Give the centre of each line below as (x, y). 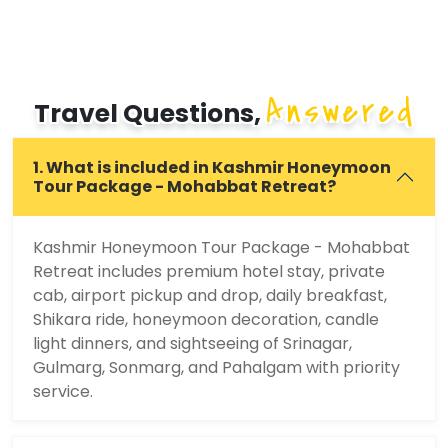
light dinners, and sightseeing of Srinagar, (192, 344)
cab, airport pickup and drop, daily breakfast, (210, 296)
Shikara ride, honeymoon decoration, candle (206, 320)
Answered (340, 112)
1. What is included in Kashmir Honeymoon (212, 168)
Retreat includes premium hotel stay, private (209, 272)
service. (63, 392)
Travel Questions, (149, 114)
